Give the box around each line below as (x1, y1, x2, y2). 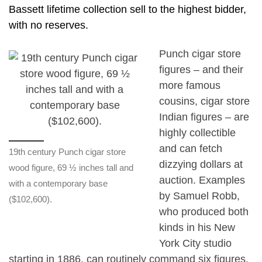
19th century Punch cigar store (9, 146, 126, 157)
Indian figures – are (158, 111, 249, 123)
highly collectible (158, 127, 236, 139)
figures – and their (158, 64, 243, 76)
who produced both (158, 206, 249, 218)
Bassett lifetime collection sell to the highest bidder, (9, 3, 246, 15)
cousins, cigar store (158, 95, 250, 108)
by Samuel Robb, (158, 190, 240, 202)
